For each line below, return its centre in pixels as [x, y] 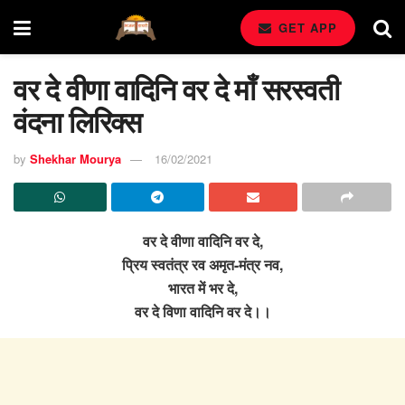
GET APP [306, 28]
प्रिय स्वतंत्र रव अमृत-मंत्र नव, [202, 264]
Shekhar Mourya [75, 158]
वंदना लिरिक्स [77, 121]
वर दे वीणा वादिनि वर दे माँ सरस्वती [176, 89]
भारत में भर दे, [202, 287]
